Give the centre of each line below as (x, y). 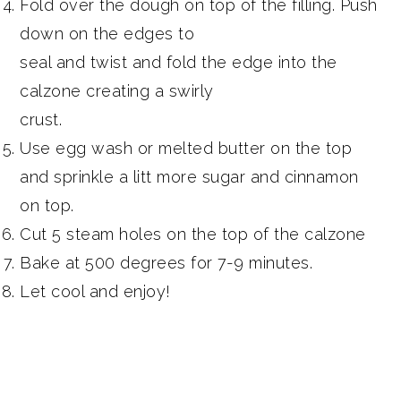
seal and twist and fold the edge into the (179, 62)
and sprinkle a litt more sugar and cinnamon (189, 176)
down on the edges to (107, 33)
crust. (41, 119)
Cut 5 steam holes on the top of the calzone (193, 234)
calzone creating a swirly (117, 90)
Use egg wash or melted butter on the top (186, 148)
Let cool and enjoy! (95, 291)
